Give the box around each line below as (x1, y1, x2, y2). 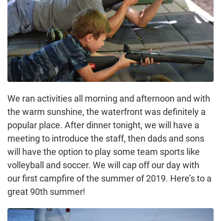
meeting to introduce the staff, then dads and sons (7, 133, 204, 144)
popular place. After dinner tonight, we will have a (7, 119, 199, 130)
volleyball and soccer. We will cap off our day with (7, 159, 199, 170)
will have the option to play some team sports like (7, 146, 200, 157)
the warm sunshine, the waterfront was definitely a (7, 106, 206, 117)
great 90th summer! (7, 186, 85, 197)
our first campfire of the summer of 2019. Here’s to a (7, 173, 212, 184)
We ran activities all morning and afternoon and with (7, 93, 210, 104)
